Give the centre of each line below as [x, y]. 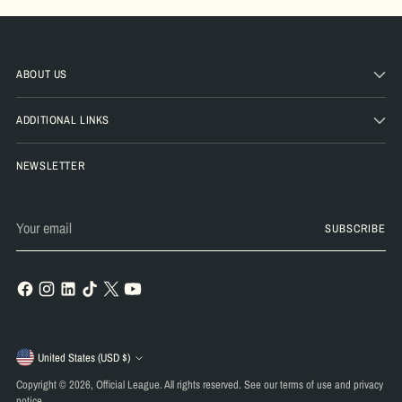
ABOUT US [42, 74]
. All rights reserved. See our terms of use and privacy [271, 385]
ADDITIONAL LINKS [63, 119]
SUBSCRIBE [355, 229]
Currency [52, 363]
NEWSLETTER [51, 165]
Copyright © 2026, [56, 385]
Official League [128, 385]
